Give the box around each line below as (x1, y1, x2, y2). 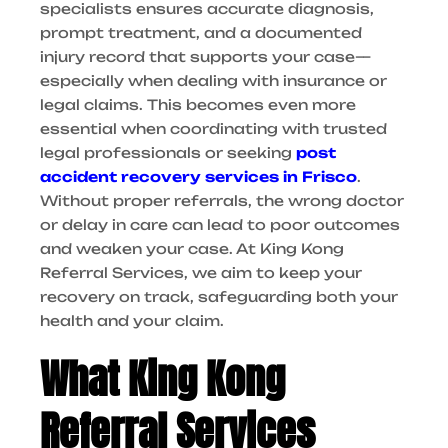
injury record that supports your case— (40, 48, 371, 66)
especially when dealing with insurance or (40, 72, 387, 90)
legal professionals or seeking (40, 144, 296, 162)
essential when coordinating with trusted (40, 120, 387, 138)
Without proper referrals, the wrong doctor (40, 192, 404, 210)
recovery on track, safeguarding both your (40, 288, 398, 306)
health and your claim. (40, 312, 224, 330)
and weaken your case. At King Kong (40, 240, 344, 258)
